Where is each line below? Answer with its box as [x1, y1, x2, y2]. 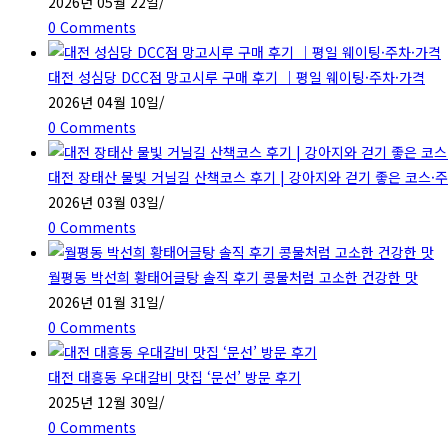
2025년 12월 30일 [48, 391, 159, 412]
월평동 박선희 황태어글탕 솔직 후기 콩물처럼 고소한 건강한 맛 [48, 266, 418, 287]
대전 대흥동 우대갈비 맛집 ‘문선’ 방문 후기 [48, 366, 301, 387]
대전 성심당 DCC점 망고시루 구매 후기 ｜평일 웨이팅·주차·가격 [48, 66, 425, 87]
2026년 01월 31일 [48, 291, 159, 312]
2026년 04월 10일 [48, 91, 159, 112]
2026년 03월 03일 [48, 191, 159, 212]
